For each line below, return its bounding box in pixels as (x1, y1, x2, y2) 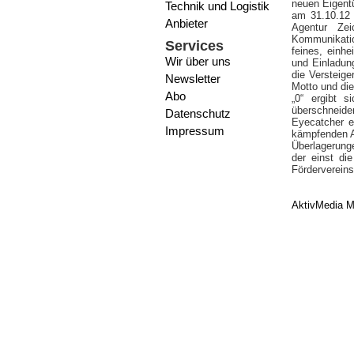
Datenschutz (165, 107, 231, 120)
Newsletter (165, 72, 220, 85)
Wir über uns (165, 55, 231, 68)
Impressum (165, 124, 224, 137)
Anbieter (165, 17, 208, 30)
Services (165, 38, 224, 54)
